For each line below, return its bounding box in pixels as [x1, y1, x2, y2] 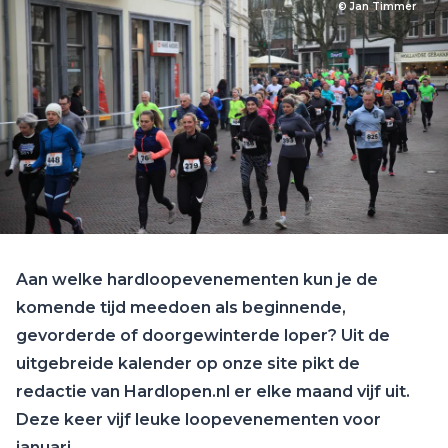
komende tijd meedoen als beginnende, [16, 298, 346, 317]
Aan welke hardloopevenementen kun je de [16, 270, 378, 289]
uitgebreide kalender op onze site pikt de [16, 354, 360, 373]
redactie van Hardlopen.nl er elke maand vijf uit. [16, 382, 410, 401]
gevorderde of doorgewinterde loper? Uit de [16, 326, 390, 345]
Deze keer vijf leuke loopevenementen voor [16, 410, 381, 429]
